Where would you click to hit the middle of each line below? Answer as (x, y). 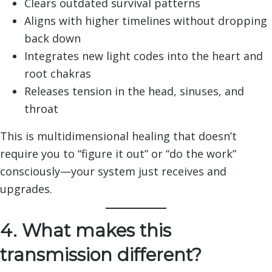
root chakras (58, 73)
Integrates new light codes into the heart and (144, 56)
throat (41, 108)
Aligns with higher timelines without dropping (146, 20)
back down (53, 38)
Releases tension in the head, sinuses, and (134, 91)
